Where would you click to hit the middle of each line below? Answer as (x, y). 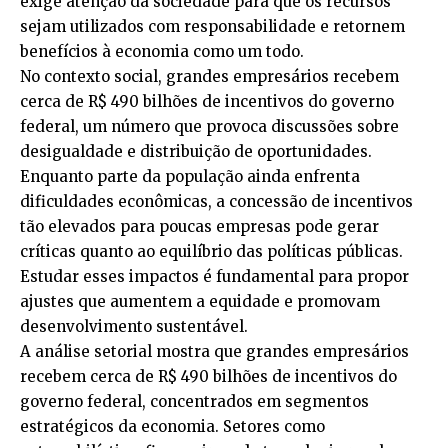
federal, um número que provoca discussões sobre (209, 126)
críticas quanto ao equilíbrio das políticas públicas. (211, 251)
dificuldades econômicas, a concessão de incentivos (216, 201)
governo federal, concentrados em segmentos (194, 401)
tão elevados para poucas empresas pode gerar (199, 226)
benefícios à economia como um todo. (162, 51)
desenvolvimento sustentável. (134, 326)
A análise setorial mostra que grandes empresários (214, 351)
